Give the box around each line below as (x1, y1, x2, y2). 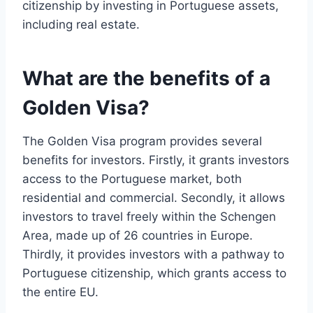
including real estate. (22, 17, 140, 32)
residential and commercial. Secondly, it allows (22, 191, 285, 205)
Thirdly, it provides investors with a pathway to (22, 247, 284, 262)
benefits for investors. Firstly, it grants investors (22, 153, 289, 168)
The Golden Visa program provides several (22, 134, 262, 149)
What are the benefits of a (22, 66, 270, 91)
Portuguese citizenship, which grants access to (22, 266, 286, 281)
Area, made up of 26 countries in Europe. (22, 228, 253, 243)
